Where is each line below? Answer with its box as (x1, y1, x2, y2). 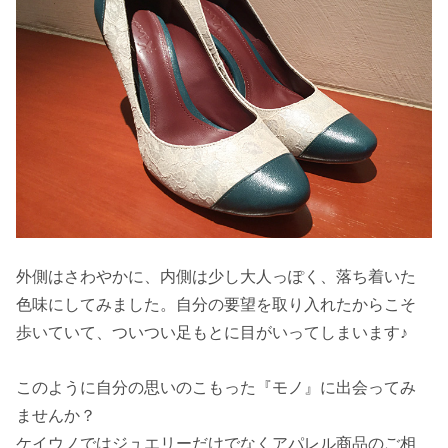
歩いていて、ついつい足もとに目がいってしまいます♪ (16, 323, 409, 342)
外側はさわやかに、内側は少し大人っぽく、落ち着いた (16, 267, 417, 286)
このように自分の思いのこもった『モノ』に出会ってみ (16, 377, 417, 396)
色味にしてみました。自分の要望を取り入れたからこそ (16, 295, 417, 314)
